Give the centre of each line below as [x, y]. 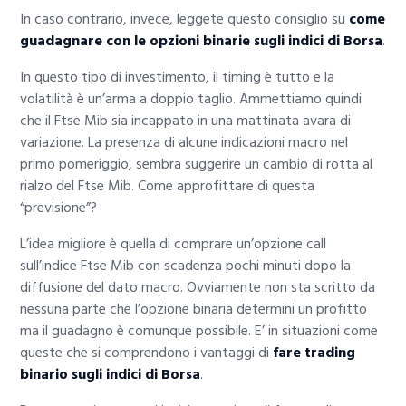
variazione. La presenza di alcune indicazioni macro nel [184, 143]
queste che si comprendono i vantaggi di [147, 353]
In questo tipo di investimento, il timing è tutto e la [178, 77]
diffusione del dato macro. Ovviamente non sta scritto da [198, 288]
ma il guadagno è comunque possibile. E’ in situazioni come [199, 331]
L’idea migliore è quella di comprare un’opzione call [174, 244]
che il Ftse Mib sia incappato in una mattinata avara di [186, 121]
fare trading [314, 353]
